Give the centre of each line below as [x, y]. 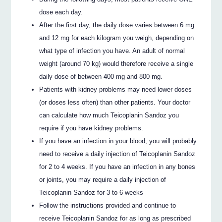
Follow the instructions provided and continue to [108, 205]
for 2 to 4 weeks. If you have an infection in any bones [117, 166]
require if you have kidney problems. [91, 128]
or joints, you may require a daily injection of [103, 179]
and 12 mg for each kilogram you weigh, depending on [117, 38]
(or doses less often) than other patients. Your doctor [115, 102]
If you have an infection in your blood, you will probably [118, 141]
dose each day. [61, 12]
